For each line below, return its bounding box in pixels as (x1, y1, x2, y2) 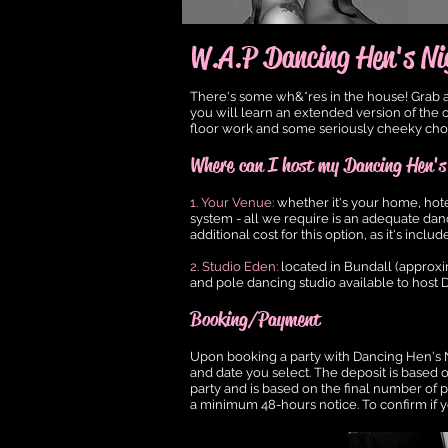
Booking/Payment (190, 307, 320, 332)
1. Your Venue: (190, 195, 277, 210)
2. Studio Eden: (190, 259, 278, 274)
